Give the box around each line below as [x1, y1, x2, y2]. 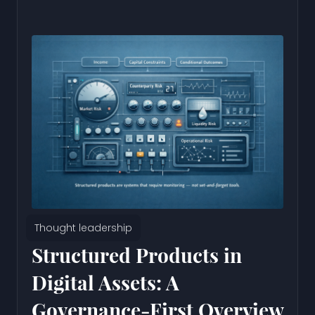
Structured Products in [32, 241, 242, 268]
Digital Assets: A [32, 269, 179, 295]
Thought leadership [34, 220, 132, 235]
